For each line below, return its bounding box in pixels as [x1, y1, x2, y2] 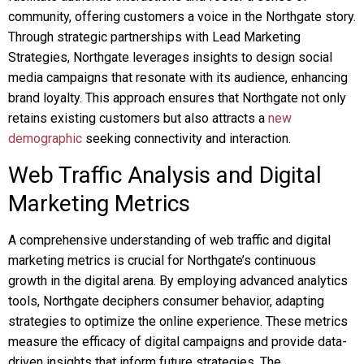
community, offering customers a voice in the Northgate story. [8, 9, 356, 24]
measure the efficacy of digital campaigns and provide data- [8, 334, 347, 349]
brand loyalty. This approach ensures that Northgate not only [8, 90, 346, 106]
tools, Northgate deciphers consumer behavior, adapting [8, 293, 324, 309]
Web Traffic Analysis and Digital [8, 162, 322, 188]
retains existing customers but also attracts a [8, 110, 268, 126]
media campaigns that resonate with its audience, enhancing [8, 70, 348, 85]
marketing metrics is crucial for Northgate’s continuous [8, 253, 316, 268]
